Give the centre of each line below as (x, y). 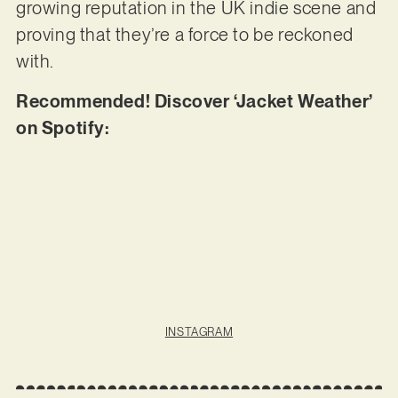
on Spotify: (65, 127)
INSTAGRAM (199, 331)
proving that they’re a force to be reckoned (184, 35)
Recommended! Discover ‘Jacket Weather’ (194, 101)
